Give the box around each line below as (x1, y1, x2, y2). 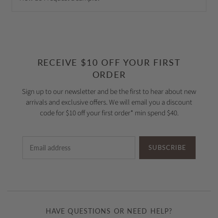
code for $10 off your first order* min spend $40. (39, 108, 179, 118)
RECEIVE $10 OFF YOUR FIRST (37, 56, 181, 68)
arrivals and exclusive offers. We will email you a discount (26, 97, 192, 108)
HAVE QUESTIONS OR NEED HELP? (45, 206, 173, 215)
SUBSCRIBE (148, 143, 187, 151)
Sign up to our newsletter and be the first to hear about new (22, 86, 196, 97)
